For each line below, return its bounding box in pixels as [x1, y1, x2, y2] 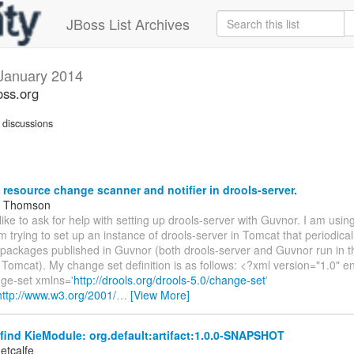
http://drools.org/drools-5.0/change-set [73, 271, 265, 288]
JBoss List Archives [66, 13, 190, 34]
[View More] [130, 286, 190, 303]
